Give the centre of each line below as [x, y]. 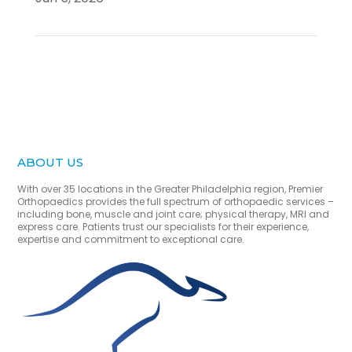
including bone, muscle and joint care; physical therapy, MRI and [174, 214]
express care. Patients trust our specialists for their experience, [163, 227]
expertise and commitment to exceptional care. [131, 240]
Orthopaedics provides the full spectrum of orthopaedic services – [176, 202]
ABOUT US [51, 163]
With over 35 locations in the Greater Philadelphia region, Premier [170, 189]
